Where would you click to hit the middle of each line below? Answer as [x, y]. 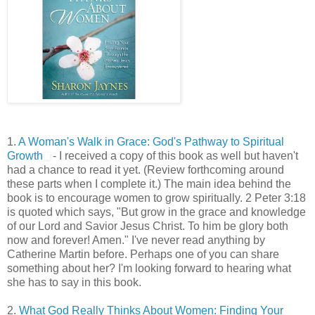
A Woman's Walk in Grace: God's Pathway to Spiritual [151, 141]
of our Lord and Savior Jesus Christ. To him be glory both [148, 226]
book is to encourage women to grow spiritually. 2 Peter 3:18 [156, 198]
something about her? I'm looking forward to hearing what [149, 268]
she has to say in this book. [74, 282]
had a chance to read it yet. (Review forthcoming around [146, 169]
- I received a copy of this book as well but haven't [174, 155]
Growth [25, 155]
